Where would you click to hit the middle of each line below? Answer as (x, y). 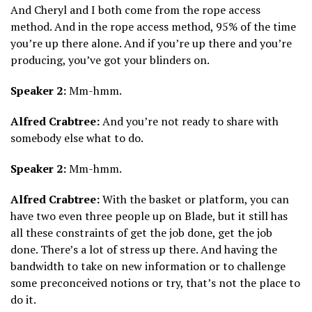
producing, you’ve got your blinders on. (110, 60)
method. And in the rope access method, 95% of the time (153, 27)
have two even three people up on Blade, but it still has (149, 216)
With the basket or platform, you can (194, 200)
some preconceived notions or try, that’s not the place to (155, 283)
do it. (23, 300)
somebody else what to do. (77, 138)
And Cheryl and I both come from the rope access (135, 10)
